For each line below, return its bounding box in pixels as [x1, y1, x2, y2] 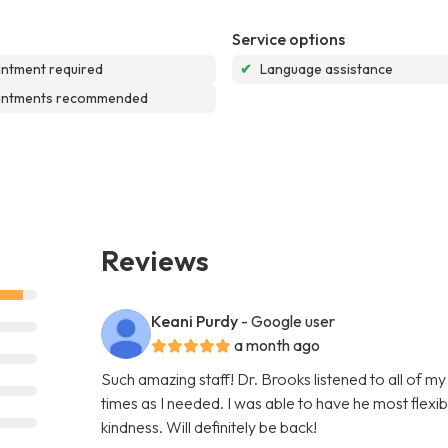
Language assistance [260, 59, 393, 78]
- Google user [241, 310, 336, 331]
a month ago [234, 334, 321, 355]
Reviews [101, 241, 210, 278]
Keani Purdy [151, 310, 239, 331]
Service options [232, 28, 345, 49]
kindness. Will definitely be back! [101, 416, 318, 437]
